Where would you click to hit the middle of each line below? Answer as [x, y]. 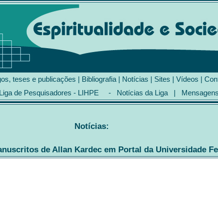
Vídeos [187, 79]
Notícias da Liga [142, 93]
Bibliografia [99, 79]
